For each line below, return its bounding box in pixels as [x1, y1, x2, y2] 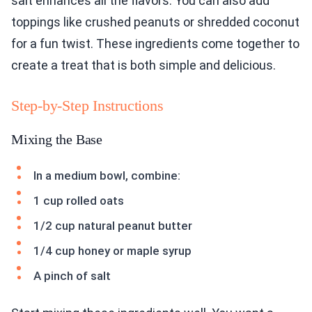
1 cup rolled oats [33, 194, 124, 208]
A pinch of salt [33, 269, 111, 283]
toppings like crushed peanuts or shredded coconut [11, 15, 299, 30]
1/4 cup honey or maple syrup [33, 244, 192, 258]
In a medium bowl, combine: [33, 169, 180, 183]
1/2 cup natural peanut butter [33, 219, 192, 233]
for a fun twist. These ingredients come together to [11, 36, 299, 52]
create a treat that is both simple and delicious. [11, 58, 276, 73]
